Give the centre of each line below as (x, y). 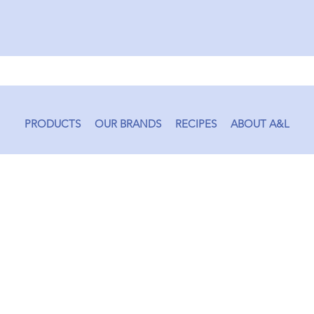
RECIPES (196, 124)
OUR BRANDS (128, 124)
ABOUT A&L (260, 124)
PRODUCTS (53, 124)
